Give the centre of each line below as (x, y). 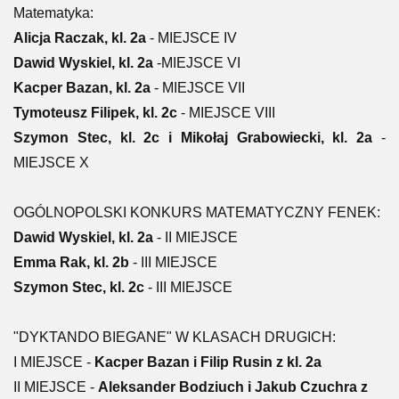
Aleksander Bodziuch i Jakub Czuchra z (233, 387)
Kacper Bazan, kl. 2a (82, 88)
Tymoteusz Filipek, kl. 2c (95, 113)
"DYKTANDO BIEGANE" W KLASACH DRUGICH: (175, 337)
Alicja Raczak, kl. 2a (80, 38)
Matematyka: (53, 13)
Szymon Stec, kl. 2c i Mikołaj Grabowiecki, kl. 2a (193, 138)
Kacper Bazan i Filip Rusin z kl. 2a (208, 362)
